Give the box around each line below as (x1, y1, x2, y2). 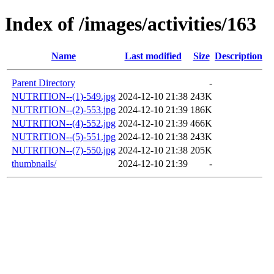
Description (215, 50, 262, 61)
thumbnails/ (12, 158, 56, 169)
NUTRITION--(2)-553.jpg (12, 104, 116, 115)
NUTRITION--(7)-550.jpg (12, 144, 116, 155)
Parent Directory (12, 77, 75, 88)
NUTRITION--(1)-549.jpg (12, 91, 116, 102)
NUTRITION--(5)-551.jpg (12, 131, 116, 142)
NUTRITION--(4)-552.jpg (12, 117, 116, 128)
